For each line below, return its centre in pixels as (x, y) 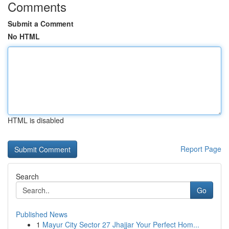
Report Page (201, 149)
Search (27, 176)
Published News (42, 214)
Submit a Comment (41, 24)
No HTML (24, 36)
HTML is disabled (36, 120)
